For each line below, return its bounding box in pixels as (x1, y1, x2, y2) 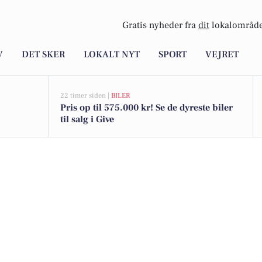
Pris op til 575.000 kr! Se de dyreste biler (60, 102, 233, 113)
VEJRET (205, 49, 239, 61)
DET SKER (22, 49, 65, 61)
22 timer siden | (60, 91, 111, 100)
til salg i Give (60, 113, 114, 125)
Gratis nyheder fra (122, 19, 198, 32)
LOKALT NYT (84, 49, 140, 61)
